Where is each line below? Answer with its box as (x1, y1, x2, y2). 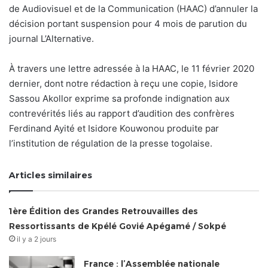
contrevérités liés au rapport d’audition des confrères (9, 107, 234, 119)
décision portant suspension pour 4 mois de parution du (9, 17, 247, 29)
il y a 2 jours (17, 234, 57, 243)
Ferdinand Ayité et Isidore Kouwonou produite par (9, 122, 219, 134)
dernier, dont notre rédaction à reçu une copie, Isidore (9, 77, 238, 89)
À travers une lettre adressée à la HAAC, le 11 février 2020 (9, 62, 254, 74)
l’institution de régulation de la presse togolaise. (9, 137, 212, 149)
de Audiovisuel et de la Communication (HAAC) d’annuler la (9, 2, 258, 14)
